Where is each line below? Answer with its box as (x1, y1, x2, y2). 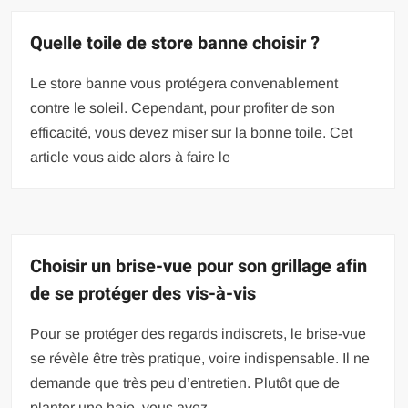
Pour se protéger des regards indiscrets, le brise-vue (30, 325, 367, 342)
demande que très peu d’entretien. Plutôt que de (30, 374, 341, 391)
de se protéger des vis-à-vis (30, 280, 257, 307)
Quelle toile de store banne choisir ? (30, 29, 321, 56)
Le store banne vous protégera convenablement (30, 75, 339, 91)
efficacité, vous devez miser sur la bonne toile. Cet (30, 124, 353, 140)
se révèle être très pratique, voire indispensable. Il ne (30, 350, 371, 366)
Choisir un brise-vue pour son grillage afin (30, 252, 368, 280)
